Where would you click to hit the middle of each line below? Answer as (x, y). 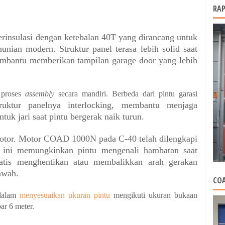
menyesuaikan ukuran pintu (65, 195)
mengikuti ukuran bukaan (154, 195)
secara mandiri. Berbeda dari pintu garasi (128, 94)
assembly (42, 94)
